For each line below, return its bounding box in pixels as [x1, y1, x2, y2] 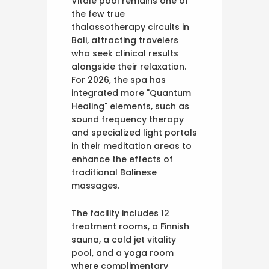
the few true [71, 7, 125, 20]
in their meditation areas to [71, 139, 192, 152]
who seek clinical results [71, 47, 178, 59]
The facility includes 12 [71, 207, 169, 219]
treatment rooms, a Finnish [71, 220, 189, 232]
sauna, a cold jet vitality [71, 233, 176, 246]
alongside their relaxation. [71, 60, 186, 73]
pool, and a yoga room [71, 246, 174, 259]
